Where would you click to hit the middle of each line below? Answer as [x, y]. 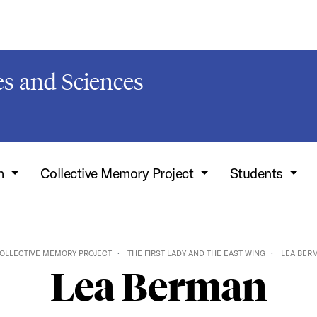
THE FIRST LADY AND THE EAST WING [196, 253]
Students [258, 173]
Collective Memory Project [119, 173]
